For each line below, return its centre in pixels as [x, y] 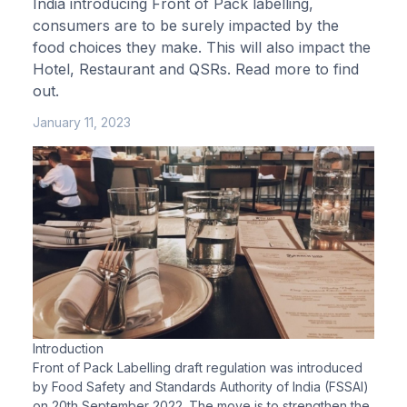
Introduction [68, 348]
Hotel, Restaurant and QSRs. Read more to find [196, 69]
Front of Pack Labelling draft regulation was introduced [198, 367]
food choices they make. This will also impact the [202, 47]
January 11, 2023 [82, 122]
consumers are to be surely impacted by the [186, 25]
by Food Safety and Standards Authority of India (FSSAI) [201, 386]
